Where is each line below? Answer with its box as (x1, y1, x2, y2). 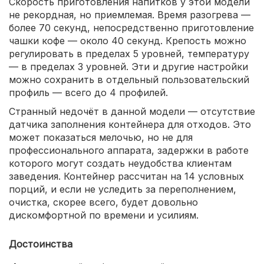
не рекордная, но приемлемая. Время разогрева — (9, 8, 250, 21)
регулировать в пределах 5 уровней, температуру (9, 47, 249, 60)
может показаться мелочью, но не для (9, 131, 193, 143)
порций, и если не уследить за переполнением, (9, 183, 236, 195)
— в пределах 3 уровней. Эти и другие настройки (9, 60, 248, 72)
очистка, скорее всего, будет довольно (9, 196, 198, 208)
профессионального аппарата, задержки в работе (9, 144, 249, 156)
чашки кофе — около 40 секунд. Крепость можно (9, 34, 246, 47)
